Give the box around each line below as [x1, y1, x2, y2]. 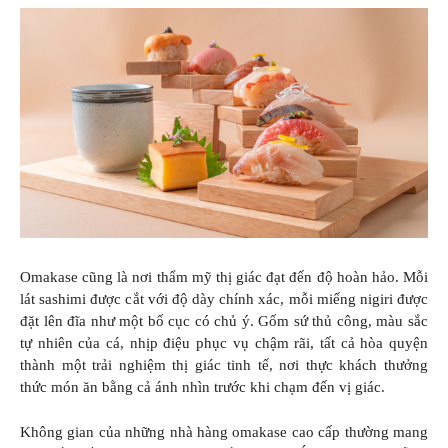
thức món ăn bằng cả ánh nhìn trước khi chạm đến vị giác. [20, 379, 385, 396]
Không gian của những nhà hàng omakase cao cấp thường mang [20, 423, 428, 440]
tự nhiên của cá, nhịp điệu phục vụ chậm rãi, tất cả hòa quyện [20, 335, 428, 352]
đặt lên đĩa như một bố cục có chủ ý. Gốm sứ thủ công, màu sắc [20, 313, 428, 330]
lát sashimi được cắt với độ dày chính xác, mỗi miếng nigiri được [20, 291, 428, 308]
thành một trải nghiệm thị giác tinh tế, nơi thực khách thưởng [20, 357, 428, 374]
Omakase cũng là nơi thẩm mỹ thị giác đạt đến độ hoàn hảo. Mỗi [20, 269, 428, 286]
